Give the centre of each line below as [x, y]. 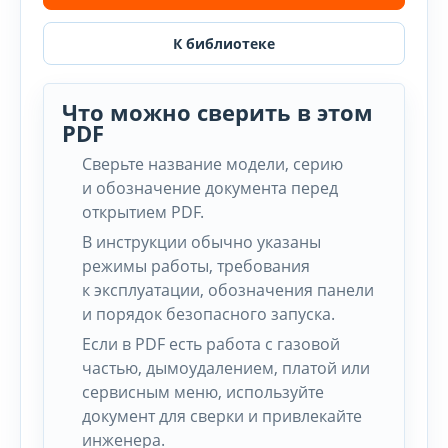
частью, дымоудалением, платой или [226, 368]
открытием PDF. [143, 212]
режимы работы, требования [196, 266]
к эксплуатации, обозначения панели [228, 290]
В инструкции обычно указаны [201, 242]
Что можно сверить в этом [217, 112]
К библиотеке [224, 43]
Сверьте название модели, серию [212, 164]
